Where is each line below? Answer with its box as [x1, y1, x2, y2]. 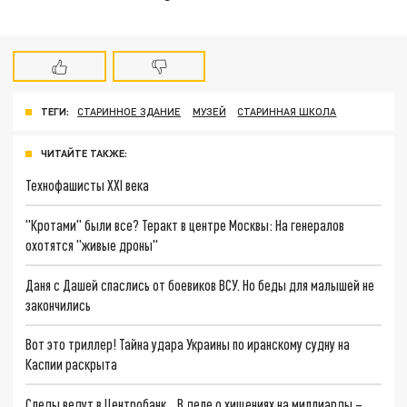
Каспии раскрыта [25, 355, 118, 373]
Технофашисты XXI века [25, 176, 150, 194]
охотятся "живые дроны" [25, 235, 159, 253]
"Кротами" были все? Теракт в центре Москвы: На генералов [25, 215, 345, 233]
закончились [25, 295, 92, 313]
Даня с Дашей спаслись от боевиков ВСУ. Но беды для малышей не [25, 275, 375, 293]
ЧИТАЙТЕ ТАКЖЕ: [41, 147, 127, 160]
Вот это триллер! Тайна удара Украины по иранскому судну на [25, 335, 351, 353]
